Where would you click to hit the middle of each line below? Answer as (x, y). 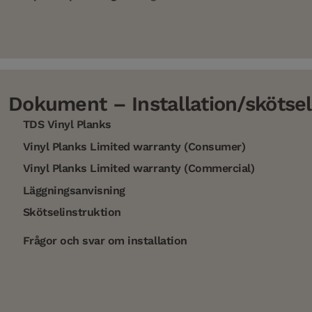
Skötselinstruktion (70, 212)
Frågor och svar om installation (103, 241)
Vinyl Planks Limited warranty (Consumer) (133, 146)
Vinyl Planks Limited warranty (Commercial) (137, 169)
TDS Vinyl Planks (65, 125)
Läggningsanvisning (72, 190)
